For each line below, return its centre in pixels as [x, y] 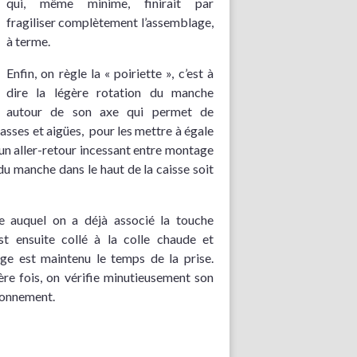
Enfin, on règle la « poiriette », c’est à [110, 73]
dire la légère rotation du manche [110, 92]
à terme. [29, 41]
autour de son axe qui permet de [110, 112]
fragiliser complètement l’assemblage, [110, 22]
